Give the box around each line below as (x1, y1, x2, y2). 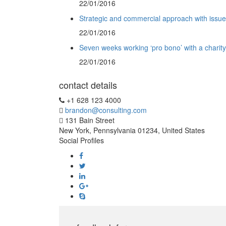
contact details (59, 78, 117, 91)
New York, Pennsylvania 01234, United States (59, 125, 205, 135)
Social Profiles (59, 135, 104, 145)
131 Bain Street (65, 115, 115, 125)
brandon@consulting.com (65, 104, 147, 115)
